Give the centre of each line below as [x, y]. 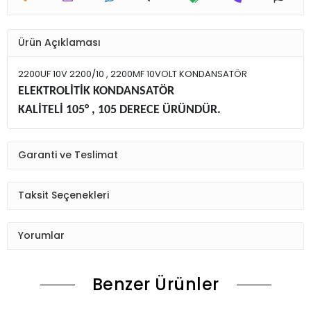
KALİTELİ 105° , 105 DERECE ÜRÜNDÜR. [119, 110]
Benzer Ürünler [155, 284]
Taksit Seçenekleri [64, 195]
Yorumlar [41, 236]
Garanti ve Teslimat [68, 155]
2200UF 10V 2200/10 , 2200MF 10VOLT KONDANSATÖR [133, 74]
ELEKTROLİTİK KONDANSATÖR [96, 91]
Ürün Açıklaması [59, 43]
